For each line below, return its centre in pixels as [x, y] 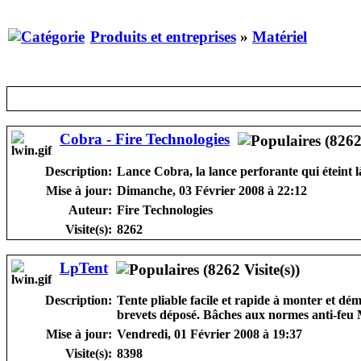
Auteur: [90, 210]
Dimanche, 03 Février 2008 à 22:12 [212, 190]
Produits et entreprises [163, 36]
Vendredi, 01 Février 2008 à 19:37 [210, 334]
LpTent [84, 268]
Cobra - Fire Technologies [145, 139]
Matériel [280, 36]
